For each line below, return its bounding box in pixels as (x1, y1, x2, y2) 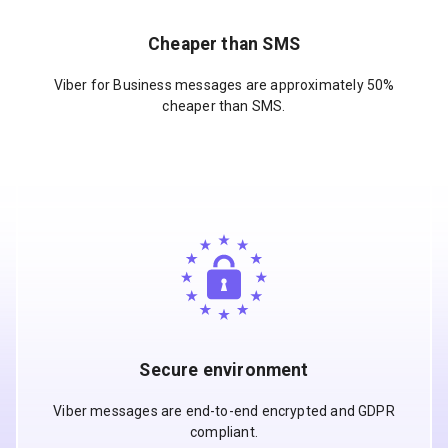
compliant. (190, 423, 258, 440)
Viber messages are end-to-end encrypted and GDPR (53, 402, 395, 419)
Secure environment (139, 360, 309, 381)
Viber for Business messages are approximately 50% (53, 76, 395, 93)
